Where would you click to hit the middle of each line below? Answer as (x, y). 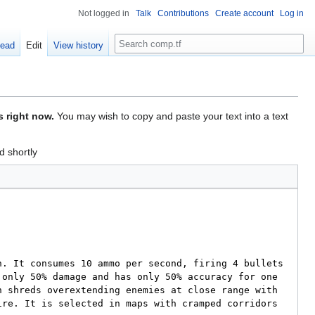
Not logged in (104, 13)
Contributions (183, 13)
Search (137, 41)
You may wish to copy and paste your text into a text (171, 116)
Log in (292, 13)
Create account (244, 13)
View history (79, 46)
